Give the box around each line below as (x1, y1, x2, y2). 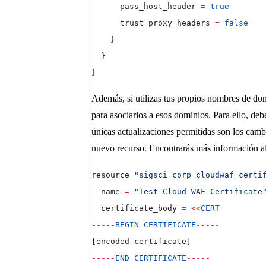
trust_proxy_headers (91, 18, 215, 28)
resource (91, 170, 134, 180)
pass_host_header (91, 2, 201, 11)
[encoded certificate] (91, 237, 191, 246)
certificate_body (91, 204, 182, 213)
